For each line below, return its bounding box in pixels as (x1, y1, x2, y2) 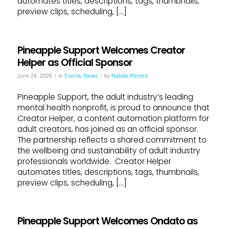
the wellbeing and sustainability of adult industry (17, 145, 200, 156)
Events (64, 71, 81, 79)
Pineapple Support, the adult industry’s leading (17, 91, 193, 102)
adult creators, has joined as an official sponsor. (17, 123, 198, 134)
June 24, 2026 (17, 71, 52, 79)
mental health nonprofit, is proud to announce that (17, 102, 210, 113)
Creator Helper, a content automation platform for (17, 112, 209, 124)
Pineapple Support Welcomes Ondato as (17, 214, 198, 228)
